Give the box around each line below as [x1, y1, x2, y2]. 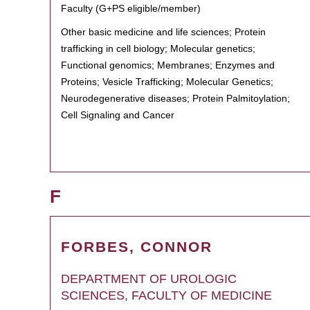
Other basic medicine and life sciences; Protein [61, 26, 266, 37]
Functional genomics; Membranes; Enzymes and [61, 60, 275, 71]
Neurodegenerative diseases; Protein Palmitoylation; [61, 93, 290, 104]
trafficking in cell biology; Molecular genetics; [61, 43, 255, 54]
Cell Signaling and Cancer [61, 109, 174, 120]
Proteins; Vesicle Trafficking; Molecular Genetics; [61, 76, 273, 87]
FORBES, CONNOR [61, 239, 212, 255]
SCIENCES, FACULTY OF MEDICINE [61, 289, 272, 302]
